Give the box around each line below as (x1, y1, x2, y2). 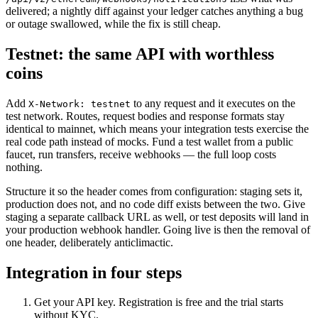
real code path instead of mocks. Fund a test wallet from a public (6, 135, 293, 148)
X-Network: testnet (28, 98, 131, 109)
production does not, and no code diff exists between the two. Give (6, 197, 305, 210)
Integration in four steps (6, 263, 182, 282)
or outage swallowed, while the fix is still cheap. (6, 17, 221, 30)
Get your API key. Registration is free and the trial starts (34, 296, 283, 309)
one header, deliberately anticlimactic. (6, 236, 173, 248)
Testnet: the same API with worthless (6, 44, 274, 63)
